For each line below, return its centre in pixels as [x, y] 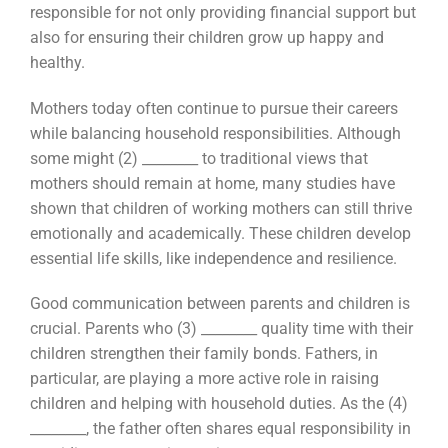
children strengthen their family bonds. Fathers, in [203, 354]
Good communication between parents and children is [219, 304]
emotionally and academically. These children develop [220, 233]
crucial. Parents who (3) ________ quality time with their [221, 329]
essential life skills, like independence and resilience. [213, 258]
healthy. [57, 62]
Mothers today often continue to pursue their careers [213, 108]
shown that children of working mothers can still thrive [220, 208]
